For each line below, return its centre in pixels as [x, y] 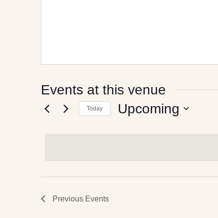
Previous [69, 199]
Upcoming [149, 109]
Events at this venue [103, 90]
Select [129, 124]
